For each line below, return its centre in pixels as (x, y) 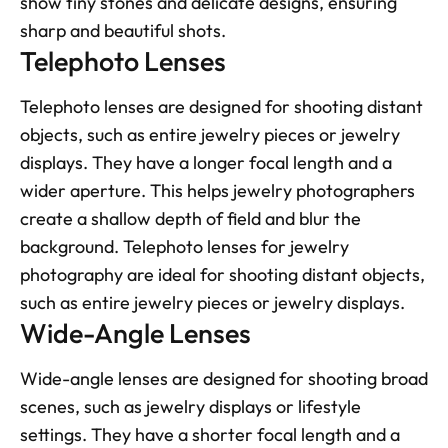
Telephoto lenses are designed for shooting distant (221, 107)
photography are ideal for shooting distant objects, (222, 275)
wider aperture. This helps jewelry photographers (217, 191)
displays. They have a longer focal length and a (206, 163)
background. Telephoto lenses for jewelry (184, 247)
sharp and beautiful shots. (123, 31)
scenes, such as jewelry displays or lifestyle (190, 407)
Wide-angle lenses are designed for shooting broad (224, 379)
